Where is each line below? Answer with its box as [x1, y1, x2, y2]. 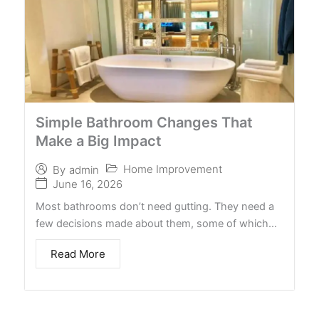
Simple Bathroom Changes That [36, 114, 253, 132]
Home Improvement [123, 162, 222, 177]
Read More [51, 247, 105, 261]
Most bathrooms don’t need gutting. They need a [36, 200, 274, 214]
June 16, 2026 [53, 177, 122, 192]
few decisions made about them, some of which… [36, 217, 277, 231]
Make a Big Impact [36, 132, 162, 150]
